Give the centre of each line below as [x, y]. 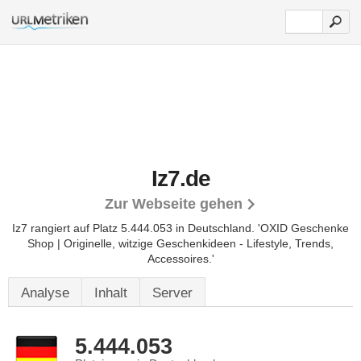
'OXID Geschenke [303, 228]
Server [172, 293]
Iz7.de [180, 178]
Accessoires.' [180, 259]
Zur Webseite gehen [174, 204]
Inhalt [111, 293]
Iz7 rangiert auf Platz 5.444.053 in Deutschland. [135, 228]
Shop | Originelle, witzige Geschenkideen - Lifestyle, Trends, [180, 243]
